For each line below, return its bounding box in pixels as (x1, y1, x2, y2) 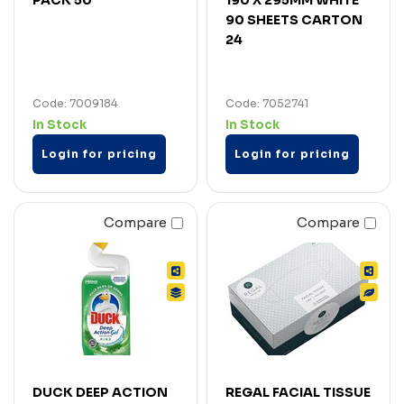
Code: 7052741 (225, 96, 308, 110)
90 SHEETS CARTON (225, 11, 363, 28)
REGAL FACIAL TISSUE (225, 383, 371, 400)
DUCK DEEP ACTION (32, 383, 168, 400)
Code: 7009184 (32, 96, 117, 110)
